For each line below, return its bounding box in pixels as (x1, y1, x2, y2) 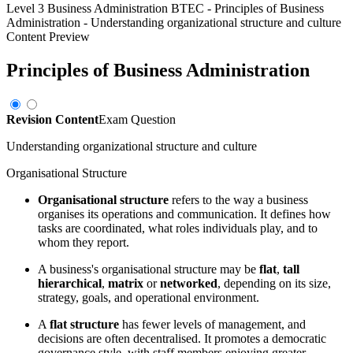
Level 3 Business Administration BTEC (6, 2, 204, 16)
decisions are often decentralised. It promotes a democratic (38, 332, 326, 346)
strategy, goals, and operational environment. (38, 291, 259, 305)
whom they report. (38, 236, 129, 250)
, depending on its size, (217, 277, 331, 291)
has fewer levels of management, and (119, 318, 306, 332)
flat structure (50, 318, 119, 332)
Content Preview (6, 30, 90, 44)
